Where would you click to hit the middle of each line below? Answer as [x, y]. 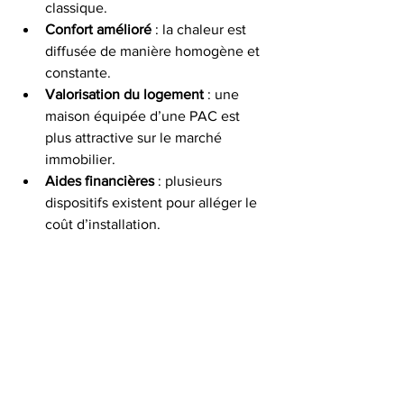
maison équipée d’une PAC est [144, 116]
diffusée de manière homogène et [154, 51]
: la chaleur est [201, 29]
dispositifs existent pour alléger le [153, 202]
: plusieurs [190, 181]
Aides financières [100, 181]
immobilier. [80, 159]
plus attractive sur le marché [135, 138]
